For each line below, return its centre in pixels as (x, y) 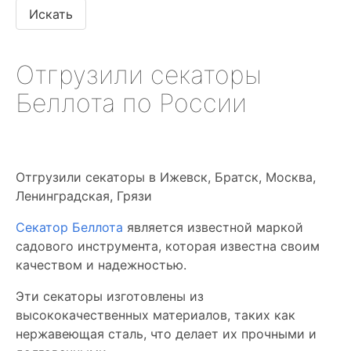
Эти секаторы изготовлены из (110, 296)
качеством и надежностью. (101, 265)
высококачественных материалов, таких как (156, 315)
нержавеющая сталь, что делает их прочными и (166, 334)
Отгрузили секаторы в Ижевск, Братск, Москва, (166, 177)
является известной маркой (215, 227)
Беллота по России (131, 103)
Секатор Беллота (71, 227)
